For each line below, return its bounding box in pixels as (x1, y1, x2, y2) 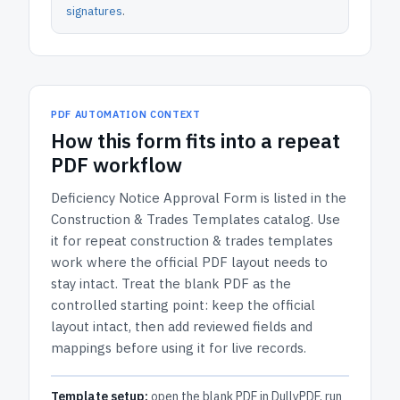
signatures (66, 4, 122, 19)
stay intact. (51, 275, 118, 292)
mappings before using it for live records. (51, 339, 306, 356)
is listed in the (257, 189, 346, 206)
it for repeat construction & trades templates (51, 232, 333, 249)
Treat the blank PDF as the (121, 275, 291, 292)
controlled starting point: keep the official (51, 296, 315, 313)
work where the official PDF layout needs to (51, 254, 328, 271)
